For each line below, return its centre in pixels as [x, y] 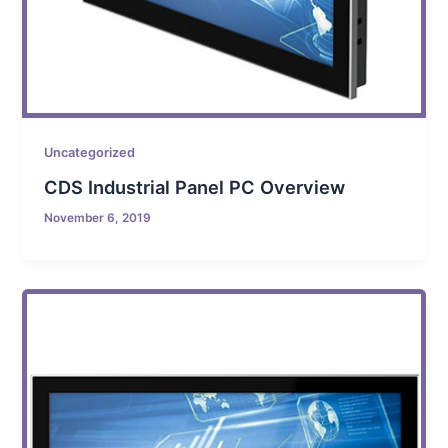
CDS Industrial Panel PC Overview [195, 186]
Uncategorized [90, 152]
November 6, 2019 [98, 217]
